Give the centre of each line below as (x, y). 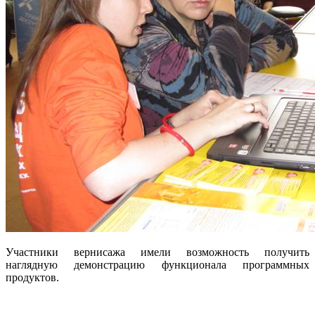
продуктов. (32, 278)
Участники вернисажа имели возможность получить (157, 252)
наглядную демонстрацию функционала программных (157, 265)
